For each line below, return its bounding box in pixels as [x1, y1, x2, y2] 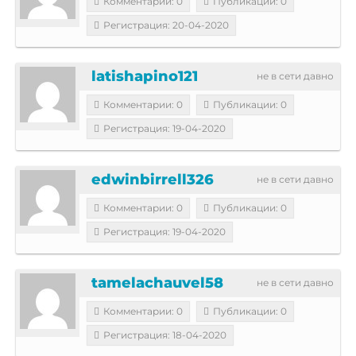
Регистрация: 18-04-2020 [103, 328, 226, 341]
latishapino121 [91, 67, 198, 85]
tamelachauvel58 [91, 273, 223, 292]
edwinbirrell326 [91, 170, 214, 188]
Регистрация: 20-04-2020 [103, 18, 229, 31]
